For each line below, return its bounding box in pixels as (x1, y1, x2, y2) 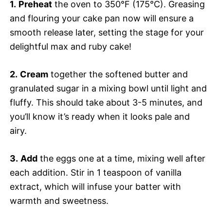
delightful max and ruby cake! (10, 41, 131, 52)
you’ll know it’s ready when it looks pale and (10, 111, 190, 122)
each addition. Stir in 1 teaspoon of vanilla (10, 167, 182, 178)
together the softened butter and (48, 69, 188, 79)
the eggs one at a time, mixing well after (37, 153, 205, 163)
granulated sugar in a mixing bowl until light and (10, 83, 207, 93)
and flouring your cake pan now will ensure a (10, 13, 194, 23)
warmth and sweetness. (10, 195, 109, 206)
